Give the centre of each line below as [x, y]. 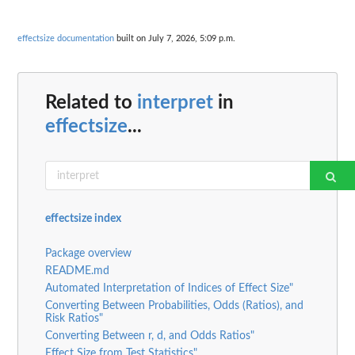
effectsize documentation [66, 38]
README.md [77, 271]
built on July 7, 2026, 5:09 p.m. [175, 38]
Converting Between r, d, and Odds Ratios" [150, 336]
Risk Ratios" [74, 319]
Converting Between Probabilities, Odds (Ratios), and [174, 306]
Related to [91, 103]
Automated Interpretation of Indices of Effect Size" [169, 289]
